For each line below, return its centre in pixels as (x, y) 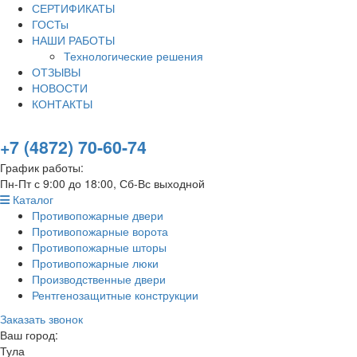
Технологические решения (133, 56)
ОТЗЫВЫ (56, 72)
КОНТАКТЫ (62, 104)
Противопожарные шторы (99, 247)
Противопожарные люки (95, 263)
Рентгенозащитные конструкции (115, 295)
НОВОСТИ (60, 88)
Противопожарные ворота (100, 231)
